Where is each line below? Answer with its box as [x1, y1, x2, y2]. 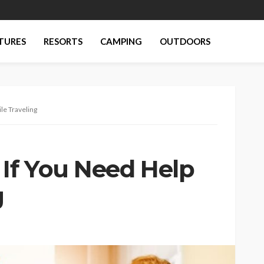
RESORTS [44, 36, 83, 47]
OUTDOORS [160, 36, 211, 47]
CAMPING [100, 36, 143, 47]
